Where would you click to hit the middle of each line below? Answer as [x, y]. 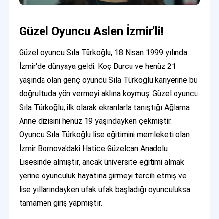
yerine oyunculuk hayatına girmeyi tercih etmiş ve [103, 176]
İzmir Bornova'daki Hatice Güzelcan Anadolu [94, 149]
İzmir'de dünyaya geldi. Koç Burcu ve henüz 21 [98, 66]
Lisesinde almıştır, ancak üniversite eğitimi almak [102, 162]
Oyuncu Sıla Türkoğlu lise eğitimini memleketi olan [105, 135]
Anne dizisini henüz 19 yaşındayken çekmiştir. [97, 121]
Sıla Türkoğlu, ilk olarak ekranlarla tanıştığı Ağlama [105, 108]
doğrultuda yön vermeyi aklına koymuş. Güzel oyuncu [109, 94]
